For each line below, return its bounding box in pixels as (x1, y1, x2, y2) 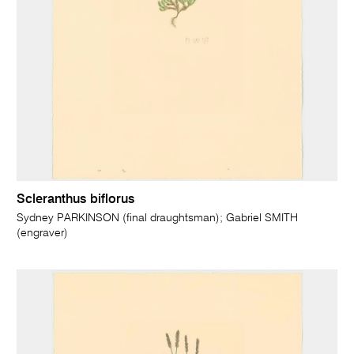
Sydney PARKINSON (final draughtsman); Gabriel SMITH (17, 213, 299, 224)
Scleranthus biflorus (17, 194, 135, 207)
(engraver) (17, 228, 69, 239)
